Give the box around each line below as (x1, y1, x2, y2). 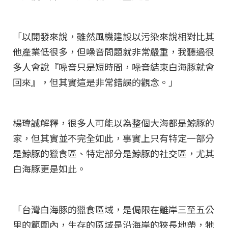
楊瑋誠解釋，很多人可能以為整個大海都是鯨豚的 (13, 119, 214, 129)
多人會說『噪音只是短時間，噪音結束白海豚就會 (13, 63, 214, 73)
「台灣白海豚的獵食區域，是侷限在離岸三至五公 (13, 205, 214, 216)
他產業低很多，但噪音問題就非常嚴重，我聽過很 (13, 47, 214, 58)
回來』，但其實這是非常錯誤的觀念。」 (13, 78, 178, 89)
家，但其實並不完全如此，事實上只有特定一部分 (13, 134, 214, 145)
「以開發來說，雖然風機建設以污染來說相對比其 (13, 32, 214, 43)
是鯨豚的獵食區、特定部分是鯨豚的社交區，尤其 (13, 149, 214, 160)
